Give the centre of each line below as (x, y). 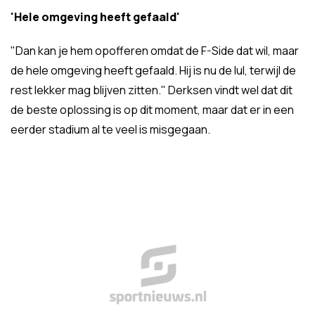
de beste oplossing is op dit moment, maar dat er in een (152, 110)
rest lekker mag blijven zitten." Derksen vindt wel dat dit (152, 90)
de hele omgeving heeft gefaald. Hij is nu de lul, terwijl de (153, 71)
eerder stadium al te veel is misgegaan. (110, 130)
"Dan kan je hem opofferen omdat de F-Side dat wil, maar (155, 51)
